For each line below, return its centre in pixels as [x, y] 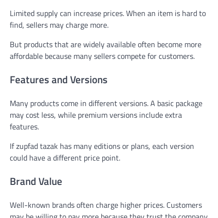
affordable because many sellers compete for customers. [102, 56]
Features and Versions [59, 80]
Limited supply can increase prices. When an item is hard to [108, 13]
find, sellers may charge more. [59, 25]
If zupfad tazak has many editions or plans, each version [102, 146]
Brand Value [36, 181]
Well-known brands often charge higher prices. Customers [106, 205]
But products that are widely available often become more [106, 45]
